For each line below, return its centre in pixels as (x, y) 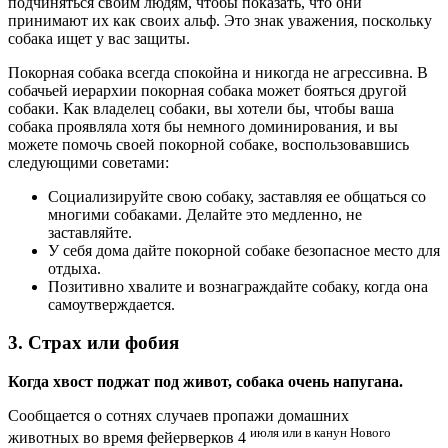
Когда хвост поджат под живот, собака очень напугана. (205, 381)
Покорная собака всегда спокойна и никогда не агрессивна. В (218, 72)
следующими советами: (88, 162)
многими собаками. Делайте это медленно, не (205, 214)
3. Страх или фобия (93, 343)
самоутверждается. (111, 304)
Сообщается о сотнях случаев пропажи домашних (178, 415)
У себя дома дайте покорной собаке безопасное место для (244, 250)
